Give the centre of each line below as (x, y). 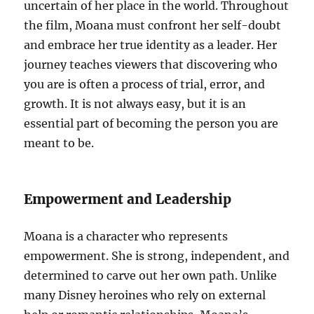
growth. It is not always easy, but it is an (135, 103)
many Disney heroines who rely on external (145, 295)
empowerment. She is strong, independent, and (157, 255)
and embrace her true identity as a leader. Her (151, 45)
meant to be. (59, 143)
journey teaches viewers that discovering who (151, 64)
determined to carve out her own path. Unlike (151, 275)
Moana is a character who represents (126, 236)
